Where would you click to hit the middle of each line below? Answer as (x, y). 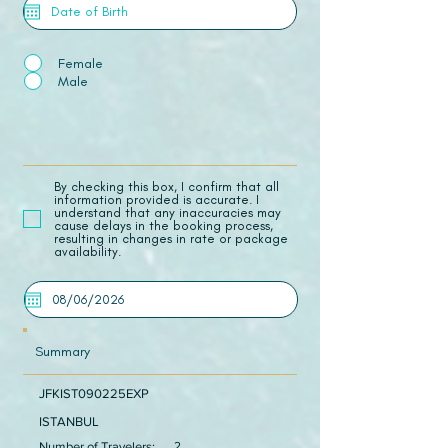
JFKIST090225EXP (94, 393)
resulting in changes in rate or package (171, 238)
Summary (62, 351)
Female (80, 62)
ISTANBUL (69, 421)
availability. (87, 251)
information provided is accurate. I (156, 199)
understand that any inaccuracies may (167, 212)
